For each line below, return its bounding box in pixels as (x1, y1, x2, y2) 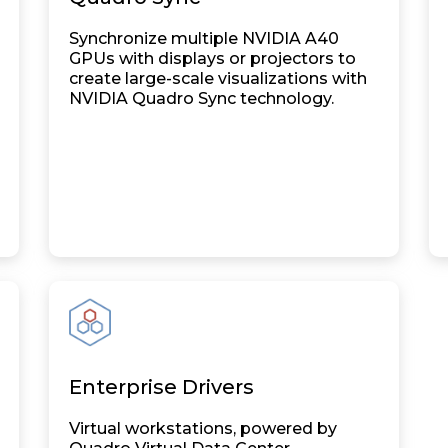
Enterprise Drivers (69, 375, 254, 399)
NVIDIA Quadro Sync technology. (69, 89, 334, 108)
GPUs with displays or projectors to (69, 49, 356, 68)
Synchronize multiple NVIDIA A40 (69, 29, 339, 48)
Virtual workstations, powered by (69, 419, 337, 438)
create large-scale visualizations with (69, 69, 367, 88)
